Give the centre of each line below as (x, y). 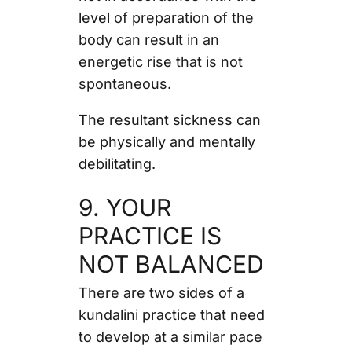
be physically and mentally (167, 141)
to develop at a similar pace (170, 336)
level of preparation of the (166, 17)
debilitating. (119, 163)
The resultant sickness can (169, 119)
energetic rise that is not (160, 61)
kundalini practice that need (171, 314)
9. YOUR (125, 207)
